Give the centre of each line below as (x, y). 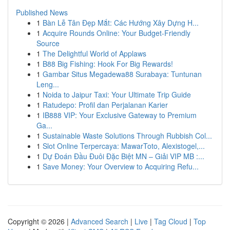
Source (48, 43)
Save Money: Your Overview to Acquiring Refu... (121, 166)
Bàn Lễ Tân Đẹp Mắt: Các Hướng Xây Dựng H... (121, 23)
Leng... (48, 84)
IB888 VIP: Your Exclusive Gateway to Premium (120, 115)
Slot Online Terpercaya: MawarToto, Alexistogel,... (124, 146)
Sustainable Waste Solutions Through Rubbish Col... (127, 136)
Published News (42, 12)
